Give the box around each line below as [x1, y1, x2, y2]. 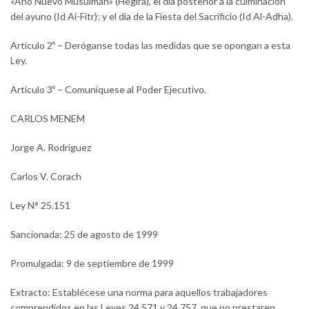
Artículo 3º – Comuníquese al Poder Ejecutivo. [10, 83, 206, 95]
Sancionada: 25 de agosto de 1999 [10, 228, 158, 240]
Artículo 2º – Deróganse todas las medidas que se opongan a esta [10, 39, 290, 51]
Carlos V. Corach [10, 170, 81, 182]
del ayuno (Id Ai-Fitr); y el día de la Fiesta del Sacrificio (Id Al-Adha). [10, 10, 293, 22]
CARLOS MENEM [10, 112, 85, 124]
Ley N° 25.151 [10, 199, 70, 211]
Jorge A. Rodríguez [10, 141, 91, 153]
